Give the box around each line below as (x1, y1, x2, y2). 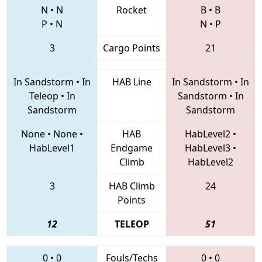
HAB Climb (108, 180, 155, 193)
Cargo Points (103, 42, 160, 55)
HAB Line (112, 75, 151, 89)
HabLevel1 (29, 142, 75, 155)
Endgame (111, 142, 153, 155)
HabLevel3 (185, 142, 230, 155)
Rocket (116, 4, 147, 17)
